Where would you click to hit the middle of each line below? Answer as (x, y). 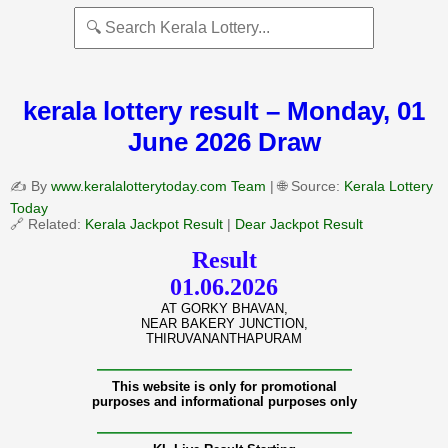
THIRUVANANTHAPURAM (224, 338)
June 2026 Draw (224, 142)
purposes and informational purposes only (224, 401)
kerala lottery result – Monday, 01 (224, 111)
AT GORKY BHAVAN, (224, 308)
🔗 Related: (47, 223)
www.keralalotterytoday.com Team (158, 185)
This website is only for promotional (224, 386)
